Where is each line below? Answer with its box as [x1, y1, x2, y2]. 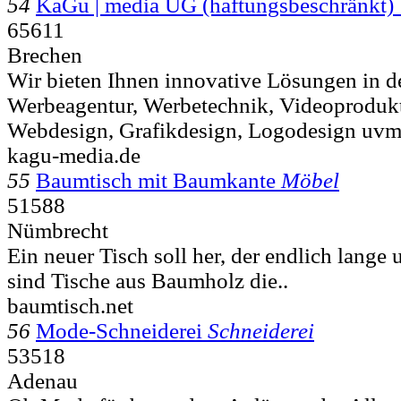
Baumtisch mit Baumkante [36, 167, 276, 192]
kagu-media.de [7, 142, 141, 167]
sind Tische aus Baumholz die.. [7, 268, 288, 293]
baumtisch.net [7, 293, 133, 318]
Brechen [7, 42, 82, 67]
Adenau [7, 368, 78, 393]
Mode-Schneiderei [36, 318, 202, 343]
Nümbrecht [7, 218, 108, 243]
